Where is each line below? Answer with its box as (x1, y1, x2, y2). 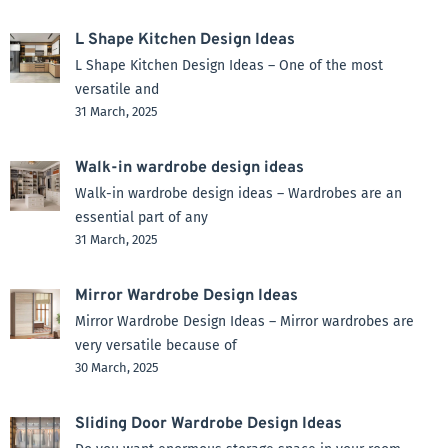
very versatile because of (75, 336, 237, 354)
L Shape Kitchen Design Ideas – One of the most (75, 56, 383, 74)
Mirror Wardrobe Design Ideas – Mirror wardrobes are (75, 312, 414, 330)
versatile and (75, 80, 159, 98)
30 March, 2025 (75, 359, 159, 375)
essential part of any (75, 208, 208, 226)
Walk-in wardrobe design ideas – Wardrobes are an (75, 184, 402, 202)
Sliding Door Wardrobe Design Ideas (75, 413, 342, 434)
